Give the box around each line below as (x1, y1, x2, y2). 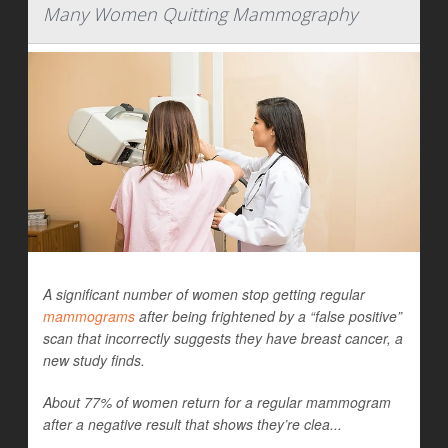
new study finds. (43, 350, 145, 371)
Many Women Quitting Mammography (43, 2, 357, 27)
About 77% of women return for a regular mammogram (43, 392, 391, 413)
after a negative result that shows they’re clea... (43, 414, 342, 435)
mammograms (43, 306, 135, 327)
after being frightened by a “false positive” (135, 306, 402, 327)
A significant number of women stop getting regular (43, 284, 365, 305)
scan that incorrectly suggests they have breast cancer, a (43, 328, 403, 349)
